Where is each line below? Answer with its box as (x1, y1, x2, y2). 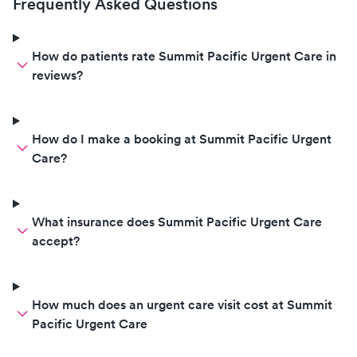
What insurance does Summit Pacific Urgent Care (32, 214, 322, 230)
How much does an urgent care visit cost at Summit (32, 296, 332, 313)
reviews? (32, 67, 83, 84)
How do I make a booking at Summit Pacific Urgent (32, 131, 331, 147)
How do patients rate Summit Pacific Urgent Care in (32, 48, 336, 65)
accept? (32, 233, 80, 249)
